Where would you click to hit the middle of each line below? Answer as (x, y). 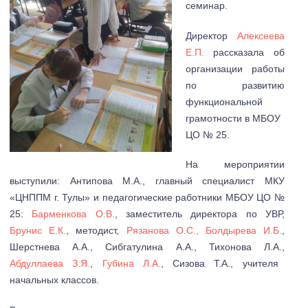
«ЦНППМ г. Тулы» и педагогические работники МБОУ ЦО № (147, 198)
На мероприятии (235, 165)
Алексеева (261, 35)
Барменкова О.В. (73, 214)
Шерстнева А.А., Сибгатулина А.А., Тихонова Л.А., (147, 247)
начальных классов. (54, 280)
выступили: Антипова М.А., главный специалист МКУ (147, 181)
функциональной (224, 101)
